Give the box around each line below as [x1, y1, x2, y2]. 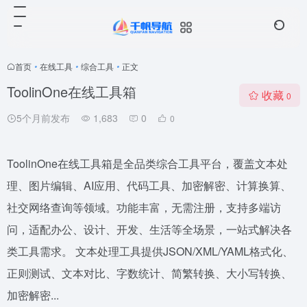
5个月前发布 [16, 111, 70, 125]
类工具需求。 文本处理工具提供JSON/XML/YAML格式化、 [7, 243, 293, 259]
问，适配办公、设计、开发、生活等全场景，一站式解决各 [7, 221, 292, 237]
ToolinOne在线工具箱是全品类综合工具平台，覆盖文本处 [7, 156, 288, 171]
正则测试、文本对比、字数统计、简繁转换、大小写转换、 [7, 265, 292, 281]
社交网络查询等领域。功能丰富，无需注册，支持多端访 [7, 199, 281, 215]
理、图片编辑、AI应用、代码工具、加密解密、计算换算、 [7, 177, 291, 193]
